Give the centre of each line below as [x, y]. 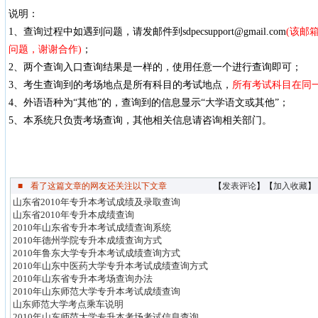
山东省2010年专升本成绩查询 [73, 215]
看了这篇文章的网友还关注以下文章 [99, 186]
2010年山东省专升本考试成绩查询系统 [92, 227]
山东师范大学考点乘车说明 [68, 304]
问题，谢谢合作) [45, 49]
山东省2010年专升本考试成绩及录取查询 [97, 202]
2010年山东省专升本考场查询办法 [83, 279]
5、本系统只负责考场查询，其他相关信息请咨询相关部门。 [140, 120]
